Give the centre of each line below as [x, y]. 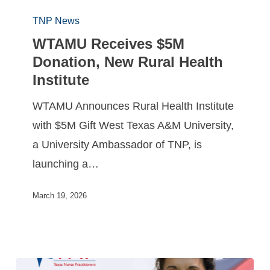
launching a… [66, 164]
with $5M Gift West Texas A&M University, [133, 125]
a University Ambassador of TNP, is [118, 144]
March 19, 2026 [60, 196]
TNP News [56, 20]
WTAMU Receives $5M [109, 43]
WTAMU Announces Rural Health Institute [133, 106]
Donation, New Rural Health [128, 61]
